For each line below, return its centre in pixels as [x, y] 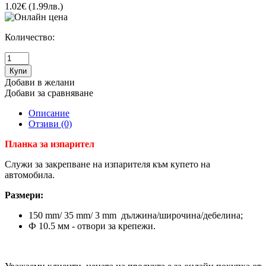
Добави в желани [40, 82]
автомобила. [30, 175]
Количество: [30, 37]
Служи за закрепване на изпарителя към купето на [107, 164]
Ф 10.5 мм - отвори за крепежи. [92, 226]
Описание [49, 113]
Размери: [24, 195]
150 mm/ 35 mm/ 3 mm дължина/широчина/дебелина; [136, 215]
